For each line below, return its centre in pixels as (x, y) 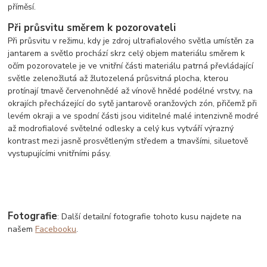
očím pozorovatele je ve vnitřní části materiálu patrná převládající (131, 66)
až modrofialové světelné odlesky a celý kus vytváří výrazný (121, 129)
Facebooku (56, 229)
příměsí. (22, 7)
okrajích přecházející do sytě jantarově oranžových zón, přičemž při (133, 104)
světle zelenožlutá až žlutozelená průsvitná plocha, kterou (118, 79)
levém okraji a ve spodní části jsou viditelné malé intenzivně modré (133, 116)
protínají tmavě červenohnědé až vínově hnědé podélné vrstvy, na (131, 91)
